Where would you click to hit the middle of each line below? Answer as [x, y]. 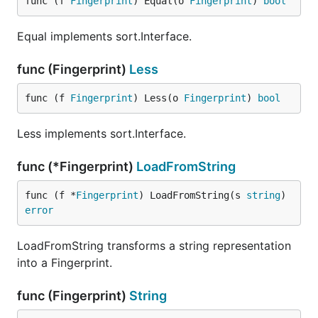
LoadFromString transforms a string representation [154, 246]
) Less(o [158, 98]
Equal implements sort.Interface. [104, 36]
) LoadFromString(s [192, 195]
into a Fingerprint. [65, 263]
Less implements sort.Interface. [102, 133]
